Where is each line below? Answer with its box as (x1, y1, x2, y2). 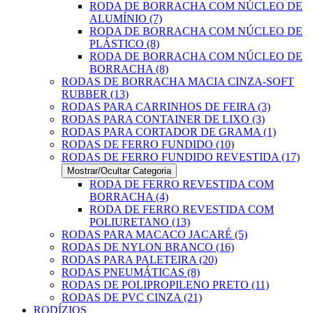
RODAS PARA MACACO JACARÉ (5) (61, 228, 247, 240)
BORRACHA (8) (89, 63, 168, 75)
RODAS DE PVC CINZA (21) (61, 291, 202, 303)
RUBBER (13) (61, 88, 129, 100)
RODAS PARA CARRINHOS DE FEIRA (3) (61, 101, 270, 112)
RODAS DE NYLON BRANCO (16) (61, 241, 234, 253)
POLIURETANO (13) (89, 216, 190, 228)
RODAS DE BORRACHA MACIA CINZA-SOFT (61, 75, 294, 87)
